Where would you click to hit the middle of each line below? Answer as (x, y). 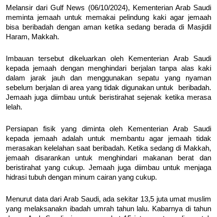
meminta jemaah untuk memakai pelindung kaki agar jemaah (108, 17)
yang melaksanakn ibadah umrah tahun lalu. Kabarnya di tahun (108, 209)
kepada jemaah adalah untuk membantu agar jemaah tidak (108, 138)
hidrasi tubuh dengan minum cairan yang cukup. (81, 177)
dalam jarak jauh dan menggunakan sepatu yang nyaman (108, 78)
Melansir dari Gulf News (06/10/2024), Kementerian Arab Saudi (108, 8)
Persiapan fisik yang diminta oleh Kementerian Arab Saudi (108, 129)
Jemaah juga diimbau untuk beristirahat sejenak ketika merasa (108, 97)
